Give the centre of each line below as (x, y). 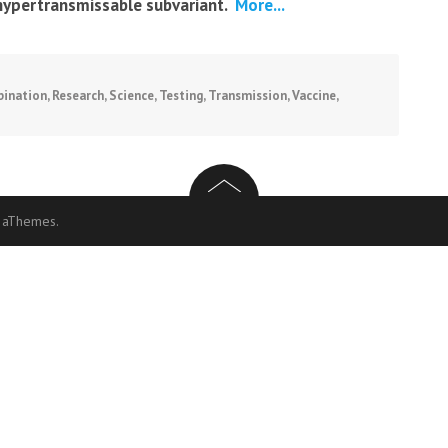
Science (131, 95)
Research (78, 95)
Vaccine (314, 95)
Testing (181, 95)
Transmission (247, 95)
